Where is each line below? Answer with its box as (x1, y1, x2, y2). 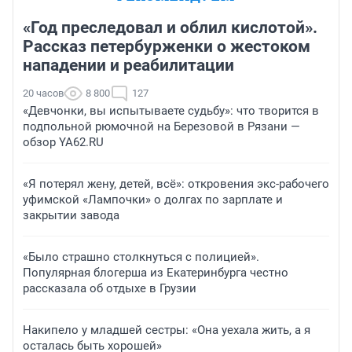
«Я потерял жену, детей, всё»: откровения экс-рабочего (23, 177, 329, 192)
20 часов (23, 87, 64, 100)
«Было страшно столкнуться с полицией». (23, 250, 259, 265)
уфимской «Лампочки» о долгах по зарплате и (23, 192, 283, 207)
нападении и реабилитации (23, 56, 234, 75)
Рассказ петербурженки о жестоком (23, 37, 310, 57)
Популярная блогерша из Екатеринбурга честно (23, 266, 288, 280)
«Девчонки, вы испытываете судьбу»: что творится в (23, 104, 319, 119)
